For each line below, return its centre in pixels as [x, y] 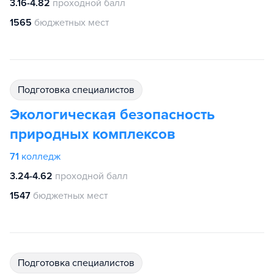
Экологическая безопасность [112, 115]
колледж [41, 157]
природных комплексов [92, 134]
